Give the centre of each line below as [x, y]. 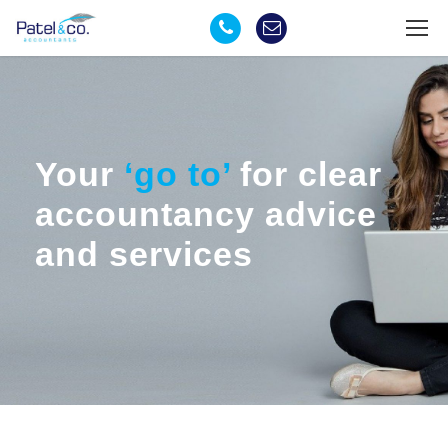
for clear [306, 174]
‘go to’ [177, 174]
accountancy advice [206, 214]
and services [144, 254]
